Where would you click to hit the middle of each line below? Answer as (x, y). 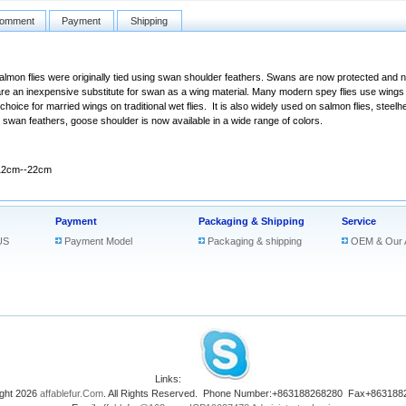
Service (359, 221)
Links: (172, 379)
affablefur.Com (72, 393)
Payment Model (98, 241)
